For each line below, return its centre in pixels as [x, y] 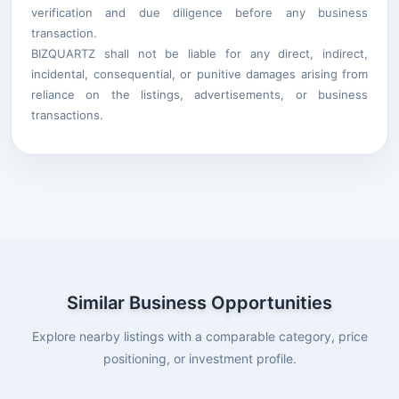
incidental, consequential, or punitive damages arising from [199, 73]
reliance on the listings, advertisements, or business [199, 94]
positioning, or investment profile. [199, 358]
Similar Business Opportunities [199, 302]
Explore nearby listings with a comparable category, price [199, 336]
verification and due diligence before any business [199, 12]
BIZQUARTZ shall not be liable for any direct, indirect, [199, 53]
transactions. [67, 114]
